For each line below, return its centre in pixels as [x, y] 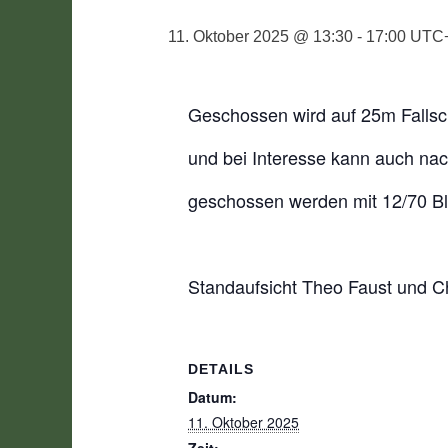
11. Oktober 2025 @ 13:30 [260, 36]
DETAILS [221, 369]
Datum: [212, 397]
